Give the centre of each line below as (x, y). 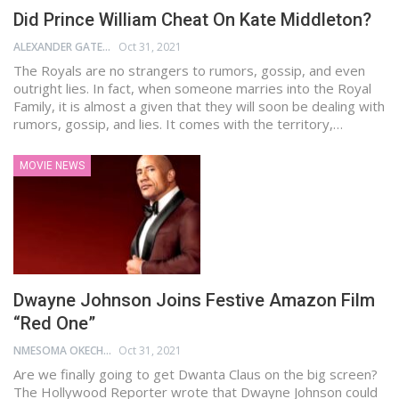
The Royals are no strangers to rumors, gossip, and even (189, 70)
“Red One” (54, 324)
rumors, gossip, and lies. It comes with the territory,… (178, 123)
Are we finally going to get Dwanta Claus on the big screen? (195, 375)
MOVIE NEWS (52, 165)
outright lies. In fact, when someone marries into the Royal (192, 88)
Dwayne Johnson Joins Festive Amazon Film (194, 301)
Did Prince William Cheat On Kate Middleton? (192, 19)
